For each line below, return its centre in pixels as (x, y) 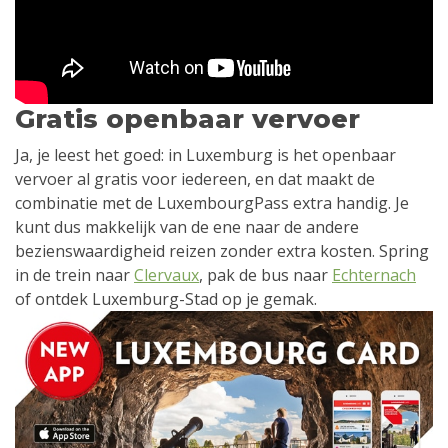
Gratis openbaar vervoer (187, 119)
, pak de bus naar (265, 275)
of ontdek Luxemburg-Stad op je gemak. (166, 299)
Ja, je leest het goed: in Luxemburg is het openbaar (205, 155)
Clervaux (166, 275)
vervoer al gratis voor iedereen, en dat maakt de (195, 179)
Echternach (374, 275)
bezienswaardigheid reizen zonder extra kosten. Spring (222, 251)
